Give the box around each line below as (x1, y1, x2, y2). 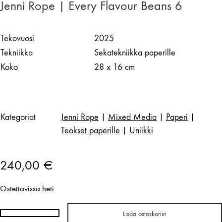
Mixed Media (108, 111, 157, 122)
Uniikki (129, 125, 153, 136)
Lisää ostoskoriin (123, 209, 166, 218)
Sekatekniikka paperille (94, 47, 175, 58)
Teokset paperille (61, 125, 120, 136)
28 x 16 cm (94, 61, 135, 72)
